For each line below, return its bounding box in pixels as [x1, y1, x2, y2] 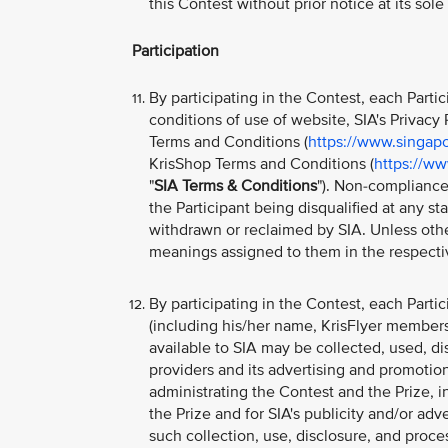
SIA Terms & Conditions [154, 176, 317, 197]
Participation [132, 41, 219, 62]
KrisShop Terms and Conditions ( [149, 154, 374, 175]
